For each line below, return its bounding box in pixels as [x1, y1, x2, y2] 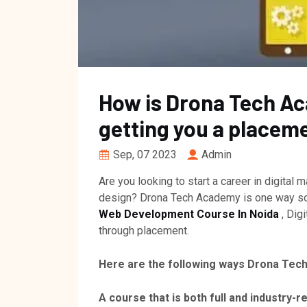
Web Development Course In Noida [99, 207, 279, 221]
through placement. [99, 223, 189, 237]
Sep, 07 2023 [113, 147, 177, 161]
